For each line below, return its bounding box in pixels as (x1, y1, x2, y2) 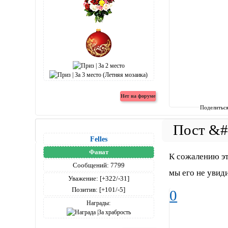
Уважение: (68, 175, 98, 183)
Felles (90, 135, 107, 144)
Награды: (87, 199, 111, 207)
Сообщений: (72, 161, 109, 169)
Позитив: (72, 186, 98, 194)
